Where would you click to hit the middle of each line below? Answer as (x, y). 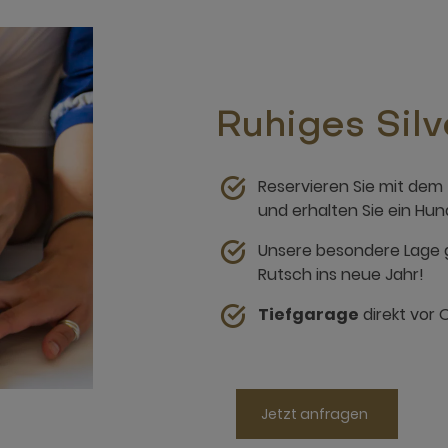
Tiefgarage (308, 314)
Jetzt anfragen (314, 413)
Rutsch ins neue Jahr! (341, 274)
